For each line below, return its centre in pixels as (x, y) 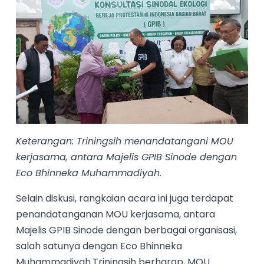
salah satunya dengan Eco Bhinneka (99, 246)
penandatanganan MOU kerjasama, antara (116, 214)
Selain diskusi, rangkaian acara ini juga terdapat (125, 199)
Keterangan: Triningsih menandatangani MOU (125, 141)
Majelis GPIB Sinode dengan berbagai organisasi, (127, 230)
